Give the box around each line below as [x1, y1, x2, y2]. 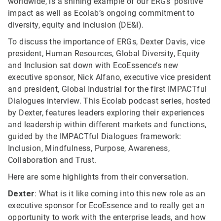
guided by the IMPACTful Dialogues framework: [8, 132, 182, 141]
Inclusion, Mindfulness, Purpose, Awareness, [8, 144, 170, 153]
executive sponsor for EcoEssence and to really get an [8, 201, 205, 210]
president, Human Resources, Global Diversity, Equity [8, 49, 200, 58]
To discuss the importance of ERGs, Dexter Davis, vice [8, 37, 205, 46]
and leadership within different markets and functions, [8, 120, 207, 129]
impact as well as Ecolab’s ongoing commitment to [8, 8, 195, 18]
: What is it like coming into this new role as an [35, 189, 206, 198]
